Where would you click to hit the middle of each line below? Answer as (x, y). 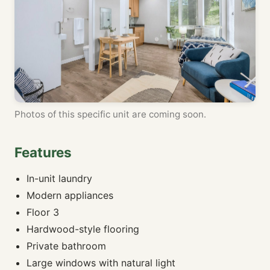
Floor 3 (43, 212)
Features (43, 152)
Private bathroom (66, 246)
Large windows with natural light (101, 262)
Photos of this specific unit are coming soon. (110, 114)
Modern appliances (70, 195)
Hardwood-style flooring (83, 229)
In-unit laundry (59, 178)
